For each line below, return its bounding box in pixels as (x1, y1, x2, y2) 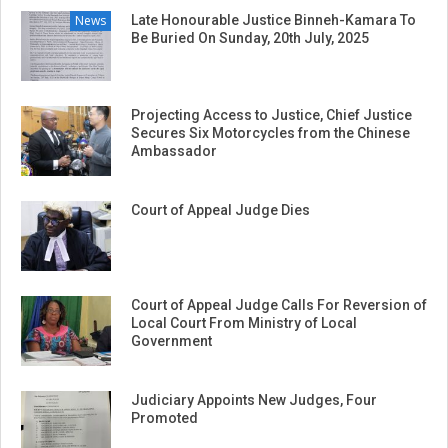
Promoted (131, 410, 198, 427)
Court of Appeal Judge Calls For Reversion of (131, 297, 427, 314)
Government (131, 333, 212, 350)
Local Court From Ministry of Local (131, 315, 357, 332)
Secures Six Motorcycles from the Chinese (131, 125, 410, 142)
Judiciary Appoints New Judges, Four (131, 392, 377, 409)
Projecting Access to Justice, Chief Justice (131, 107, 412, 124)
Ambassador (131, 143, 217, 160)
